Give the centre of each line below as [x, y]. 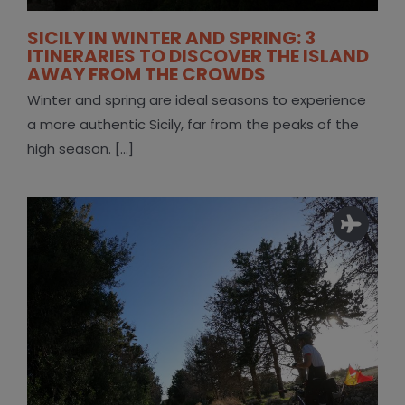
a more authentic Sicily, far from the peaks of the [193, 125]
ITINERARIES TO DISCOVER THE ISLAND [198, 57]
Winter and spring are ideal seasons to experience [196, 100]
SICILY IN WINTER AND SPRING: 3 [171, 38]
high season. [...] [80, 149]
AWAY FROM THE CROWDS [146, 75]
